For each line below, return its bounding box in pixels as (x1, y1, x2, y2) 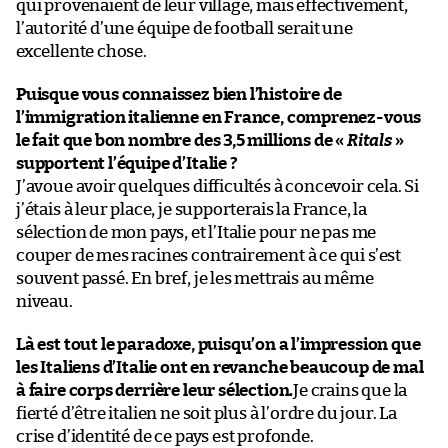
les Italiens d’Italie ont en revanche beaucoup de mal (16, 358, 424, 376)
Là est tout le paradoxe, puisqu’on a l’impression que (16, 335, 421, 353)
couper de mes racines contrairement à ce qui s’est (16, 246, 402, 264)
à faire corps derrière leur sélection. (16, 381, 294, 399)
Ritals (346, 131, 392, 149)
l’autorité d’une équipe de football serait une (16, 19, 353, 37)
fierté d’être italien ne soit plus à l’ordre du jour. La (16, 404, 397, 422)
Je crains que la (293, 381, 408, 399)
